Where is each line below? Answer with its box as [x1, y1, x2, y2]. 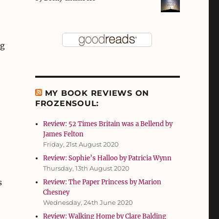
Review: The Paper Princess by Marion [43, 178, 162, 187]
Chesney [43, 188, 70, 197]
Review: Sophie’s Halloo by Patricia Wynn [43, 154, 172, 163]
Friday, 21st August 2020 [43, 140, 119, 149]
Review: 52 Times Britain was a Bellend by [43, 120, 173, 129]
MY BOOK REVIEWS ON [44, 88, 150, 98]
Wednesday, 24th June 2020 [43, 198, 133, 207]
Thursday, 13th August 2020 [43, 164, 130, 173]
